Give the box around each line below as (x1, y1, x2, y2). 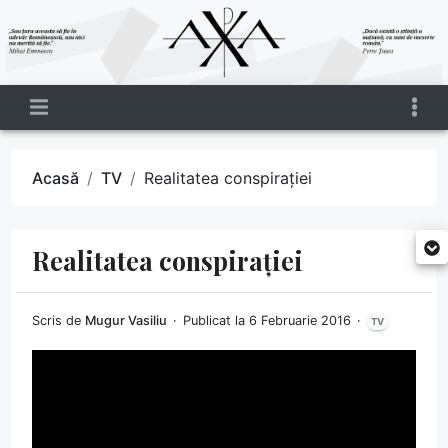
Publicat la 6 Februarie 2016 (183, 312, 355, 328)
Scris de (32, 312, 85, 328)
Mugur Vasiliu (85, 312, 167, 328)
